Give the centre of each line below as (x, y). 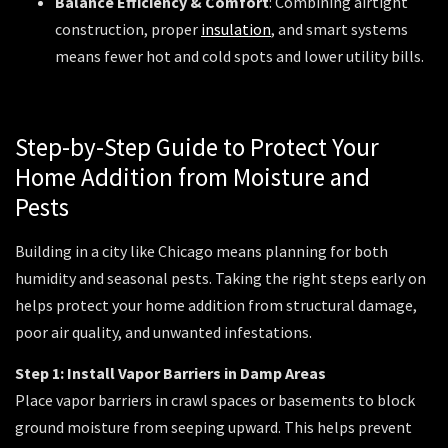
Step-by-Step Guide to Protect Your (197, 146)
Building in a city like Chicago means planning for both (201, 250)
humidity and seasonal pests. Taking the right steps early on (220, 277)
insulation (236, 29)
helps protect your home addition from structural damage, (216, 304)
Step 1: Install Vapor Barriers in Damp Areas (170, 373)
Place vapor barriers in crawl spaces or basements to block (215, 400)
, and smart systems (339, 29)
